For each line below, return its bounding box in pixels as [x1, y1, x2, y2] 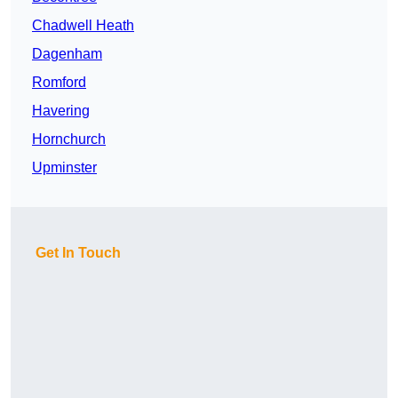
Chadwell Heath [32, 18, 134, 34]
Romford [32, 75, 86, 91]
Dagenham [32, 46, 102, 62]
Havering [32, 103, 90, 119]
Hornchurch [32, 131, 106, 147]
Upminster [32, 160, 97, 176]
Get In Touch [36, 245, 121, 261]
